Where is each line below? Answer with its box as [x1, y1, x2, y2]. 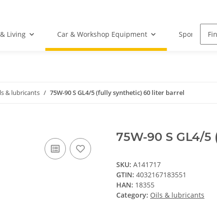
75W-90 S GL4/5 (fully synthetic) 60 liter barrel [50, 88, 185, 97]
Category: [116, 190, 150, 200]
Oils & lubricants [150, 190, 204, 200]
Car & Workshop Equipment [57, 30, 147, 39]
